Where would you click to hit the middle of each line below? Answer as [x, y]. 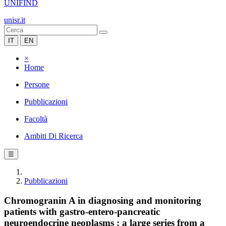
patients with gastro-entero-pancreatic [82, 211]
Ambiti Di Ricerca [53, 136]
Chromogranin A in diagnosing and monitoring [103, 200]
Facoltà [36, 119]
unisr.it [15, 20]
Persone [37, 84]
